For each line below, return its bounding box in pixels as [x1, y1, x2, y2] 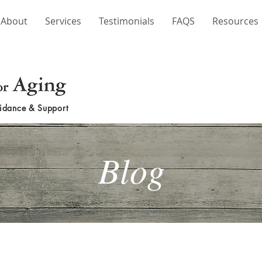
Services [45, 15, 81, 27]
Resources [212, 15, 258, 27]
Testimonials [99, 15, 154, 27]
